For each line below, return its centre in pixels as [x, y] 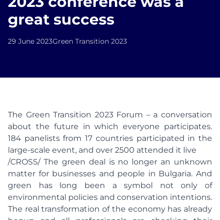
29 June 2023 [30, 41]
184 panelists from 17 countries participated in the [110, 138]
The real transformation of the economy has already [110, 209]
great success [61, 19]
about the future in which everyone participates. [110, 126]
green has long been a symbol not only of [110, 185]
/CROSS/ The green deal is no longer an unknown [110, 162]
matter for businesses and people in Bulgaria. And [110, 174]
